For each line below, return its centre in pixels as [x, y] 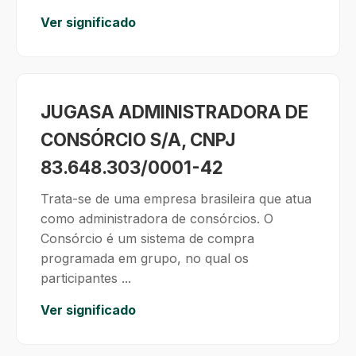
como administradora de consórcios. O [157, 219]
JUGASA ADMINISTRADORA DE [174, 112]
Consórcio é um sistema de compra [147, 238]
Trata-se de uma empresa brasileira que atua [176, 199]
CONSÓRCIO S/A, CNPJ [138, 139]
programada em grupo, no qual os [145, 258]
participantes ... [86, 278]
